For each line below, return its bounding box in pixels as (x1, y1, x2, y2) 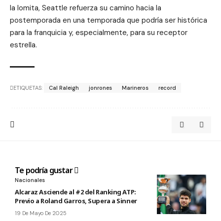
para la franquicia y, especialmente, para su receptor (10, 27, 187, 37)
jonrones (89, 84, 112, 91)
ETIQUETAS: (13, 84, 42, 91)
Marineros (122, 84, 148, 91)
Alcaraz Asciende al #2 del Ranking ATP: (15, 187, 136, 196)
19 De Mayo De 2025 (15, 209, 67, 217)
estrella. (10, 39, 37, 50)
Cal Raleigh (49, 84, 79, 91)
